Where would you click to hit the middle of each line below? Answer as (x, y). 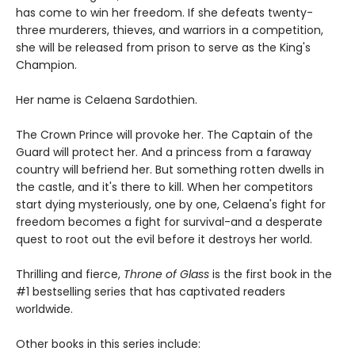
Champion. (46, 65)
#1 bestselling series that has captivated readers (151, 292)
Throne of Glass (166, 275)
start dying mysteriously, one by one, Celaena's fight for (171, 205)
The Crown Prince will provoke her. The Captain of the (164, 135)
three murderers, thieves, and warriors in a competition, (170, 31)
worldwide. (44, 309)
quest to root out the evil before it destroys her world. (164, 240)
